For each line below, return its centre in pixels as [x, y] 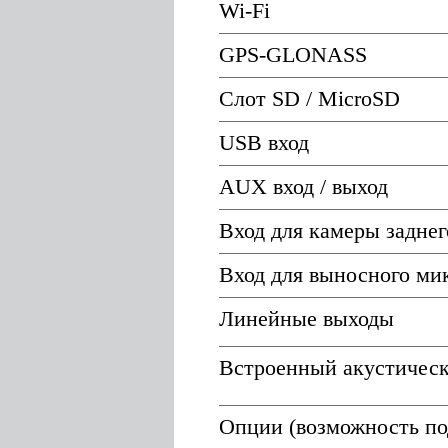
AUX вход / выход [303, 187]
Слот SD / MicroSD [309, 99]
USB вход [264, 143]
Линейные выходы [306, 319]
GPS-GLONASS [296, 55]
